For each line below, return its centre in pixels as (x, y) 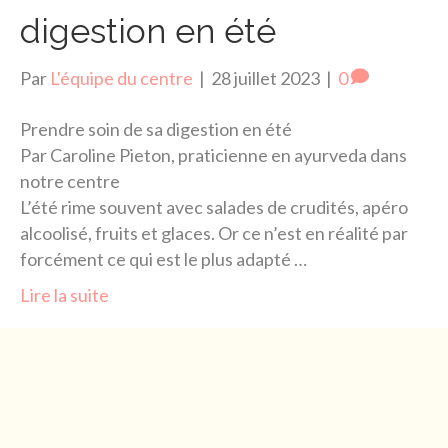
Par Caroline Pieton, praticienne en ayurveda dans (213, 155)
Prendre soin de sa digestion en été (156, 129)
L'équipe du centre (121, 78)
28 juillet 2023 (265, 78)
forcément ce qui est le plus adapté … (163, 259)
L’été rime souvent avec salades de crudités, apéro (214, 207)
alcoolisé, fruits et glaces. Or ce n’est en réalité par (214, 233)
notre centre (70, 181)
